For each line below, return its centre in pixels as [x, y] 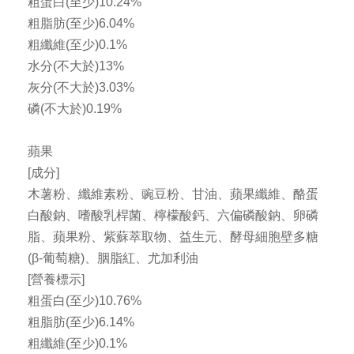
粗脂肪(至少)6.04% [81, 24]
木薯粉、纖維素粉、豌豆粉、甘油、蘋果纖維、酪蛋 [173, 194]
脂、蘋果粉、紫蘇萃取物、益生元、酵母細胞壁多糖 [173, 237]
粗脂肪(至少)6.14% [81, 322]
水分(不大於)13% [76, 66]
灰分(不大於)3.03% [81, 88]
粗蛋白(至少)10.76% [85, 301]
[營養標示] [56, 280]
